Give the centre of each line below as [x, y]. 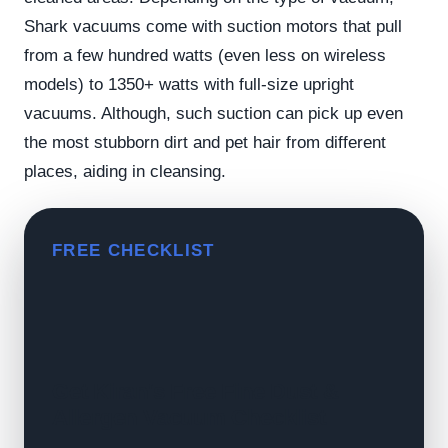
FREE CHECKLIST [133, 250]
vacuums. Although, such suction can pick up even [213, 113]
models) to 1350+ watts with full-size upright [189, 84]
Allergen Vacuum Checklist [189, 417]
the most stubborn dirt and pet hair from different [205, 142]
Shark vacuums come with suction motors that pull [213, 26]
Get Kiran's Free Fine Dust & [195, 391]
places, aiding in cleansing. [125, 171]
